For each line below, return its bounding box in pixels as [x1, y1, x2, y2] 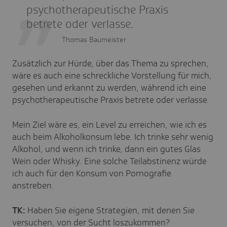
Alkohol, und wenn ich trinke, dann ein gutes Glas [12, 143, 201, 155]
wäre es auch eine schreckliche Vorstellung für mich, [12, 69, 212, 81]
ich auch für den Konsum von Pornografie [12, 167, 171, 179]
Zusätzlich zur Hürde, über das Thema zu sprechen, [12, 57, 209, 69]
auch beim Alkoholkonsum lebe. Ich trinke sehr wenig [12, 131, 213, 142]
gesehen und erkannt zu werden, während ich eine [12, 82, 206, 93]
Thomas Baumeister [62, 34, 126, 44]
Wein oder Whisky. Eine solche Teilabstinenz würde [12, 155, 207, 167]
